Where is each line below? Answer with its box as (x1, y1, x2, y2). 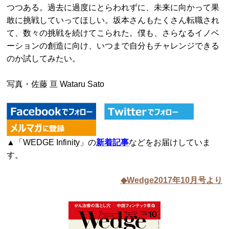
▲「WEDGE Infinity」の (7, 138, 97, 147)
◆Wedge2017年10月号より (120, 176, 222, 185)
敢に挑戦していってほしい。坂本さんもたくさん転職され (7, 16, 220, 25)
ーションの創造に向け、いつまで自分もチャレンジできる (7, 41, 220, 50)
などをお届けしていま (129, 138, 211, 147)
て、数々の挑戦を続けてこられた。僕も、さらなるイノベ (7, 29, 220, 37)
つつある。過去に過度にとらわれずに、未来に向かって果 (7, 3, 220, 12)
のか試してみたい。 (7, 54, 81, 63)
